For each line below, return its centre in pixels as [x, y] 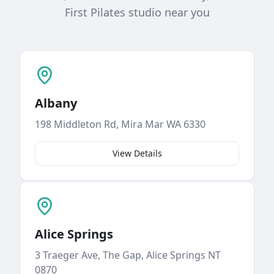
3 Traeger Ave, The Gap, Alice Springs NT [128, 255]
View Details [137, 153]
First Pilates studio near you [137, 12]
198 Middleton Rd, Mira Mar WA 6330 [120, 124]
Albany [56, 103]
